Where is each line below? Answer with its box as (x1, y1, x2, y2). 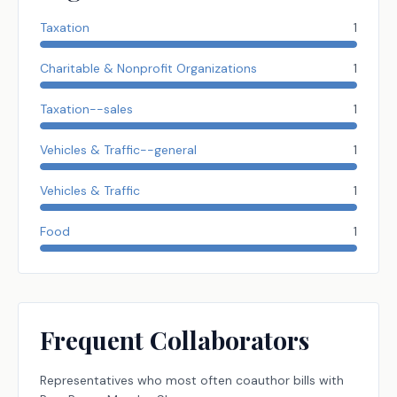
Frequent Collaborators (40, 323, 309, 356)
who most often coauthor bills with (134, 372, 344, 388)
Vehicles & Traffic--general (40, 142, 197, 158)
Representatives (40, 372, 134, 388)
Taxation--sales (40, 101, 133, 117)
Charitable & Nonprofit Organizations (40, 60, 257, 76)
